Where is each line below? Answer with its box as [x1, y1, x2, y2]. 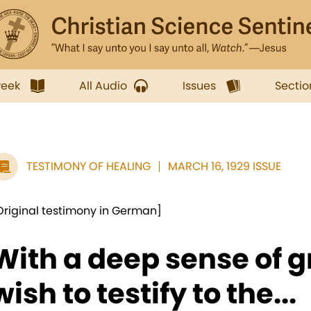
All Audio [79, 78, 127, 94]
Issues [183, 78, 216, 94]
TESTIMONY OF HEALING [26, 158, 151, 174]
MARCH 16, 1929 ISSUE [168, 158, 281, 174]
